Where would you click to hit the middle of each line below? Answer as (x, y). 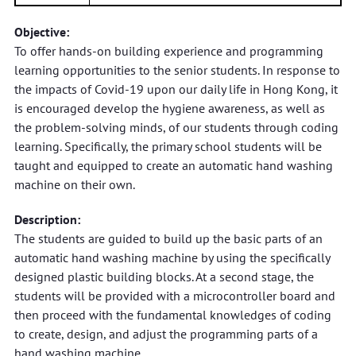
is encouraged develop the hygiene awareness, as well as (169, 108)
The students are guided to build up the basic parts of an (168, 238)
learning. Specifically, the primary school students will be (168, 146)
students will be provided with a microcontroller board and (174, 296)
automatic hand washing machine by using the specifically (172, 257)
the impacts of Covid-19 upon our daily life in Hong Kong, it (176, 89)
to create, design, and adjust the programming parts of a (166, 334)
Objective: (41, 32)
